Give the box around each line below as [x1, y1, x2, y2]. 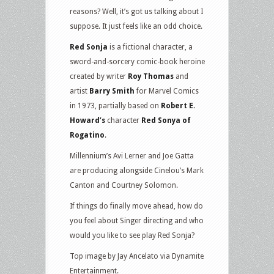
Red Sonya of [141, 116, 191, 125]
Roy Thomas [128, 72, 174, 81]
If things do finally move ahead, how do [70, 201, 203, 210]
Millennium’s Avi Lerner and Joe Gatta [70, 151, 194, 160]
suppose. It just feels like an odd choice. [70, 21, 202, 31]
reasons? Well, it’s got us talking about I [70, 7, 203, 16]
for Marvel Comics [135, 86, 199, 95]
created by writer [70, 72, 128, 81]
